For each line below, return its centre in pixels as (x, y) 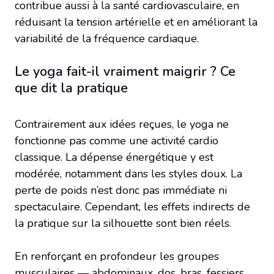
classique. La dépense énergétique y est (114, 157)
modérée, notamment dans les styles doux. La (128, 173)
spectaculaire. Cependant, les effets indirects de (132, 206)
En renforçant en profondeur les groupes (117, 256)
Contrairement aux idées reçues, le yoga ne (122, 124)
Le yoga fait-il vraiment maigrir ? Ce (125, 71)
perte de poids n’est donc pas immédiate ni (121, 190)
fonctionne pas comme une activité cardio (117, 140)
